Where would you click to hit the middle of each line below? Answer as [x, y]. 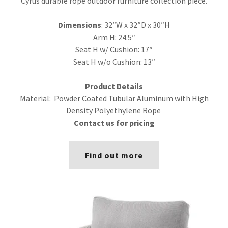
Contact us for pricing [114, 123]
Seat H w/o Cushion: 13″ [114, 62]
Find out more [114, 155]
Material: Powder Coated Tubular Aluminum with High [114, 98]
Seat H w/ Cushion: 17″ [114, 49]
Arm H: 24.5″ [114, 37]
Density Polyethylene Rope [114, 110]
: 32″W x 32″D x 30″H [136, 25]
